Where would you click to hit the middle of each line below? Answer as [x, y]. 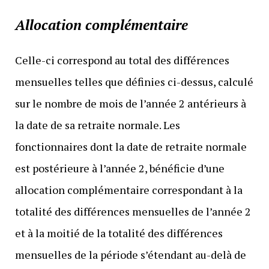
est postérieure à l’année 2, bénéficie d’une [119, 168]
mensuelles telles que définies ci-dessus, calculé [134, 82]
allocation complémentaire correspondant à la [128, 190]
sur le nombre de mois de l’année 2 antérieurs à [130, 104]
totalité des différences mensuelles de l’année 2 [133, 212]
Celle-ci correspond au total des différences [122, 60]
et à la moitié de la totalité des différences [119, 233]
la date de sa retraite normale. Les [97, 125]
